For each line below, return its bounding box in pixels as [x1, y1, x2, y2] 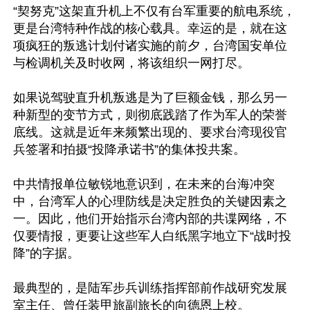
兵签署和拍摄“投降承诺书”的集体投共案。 [13, 143, 246, 156]
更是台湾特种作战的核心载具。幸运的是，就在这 [13, 21, 287, 35]
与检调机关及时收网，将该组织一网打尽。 [13, 56, 250, 70]
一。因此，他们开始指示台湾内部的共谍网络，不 [13, 212, 287, 226]
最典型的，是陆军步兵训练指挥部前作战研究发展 [13, 281, 287, 295]
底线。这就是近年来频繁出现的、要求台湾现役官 [13, 125, 287, 139]
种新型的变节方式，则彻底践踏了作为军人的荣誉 [13, 108, 287, 122]
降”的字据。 [13, 246, 80, 260]
